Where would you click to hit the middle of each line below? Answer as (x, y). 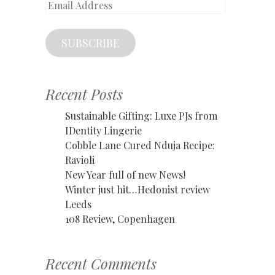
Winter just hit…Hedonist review (137, 189)
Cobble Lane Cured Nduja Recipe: (140, 145)
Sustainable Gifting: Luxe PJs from (141, 115)
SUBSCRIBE (90, 43)
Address (63, 17)
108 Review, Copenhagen (120, 219)
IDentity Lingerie (103, 130)
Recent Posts (84, 94)
